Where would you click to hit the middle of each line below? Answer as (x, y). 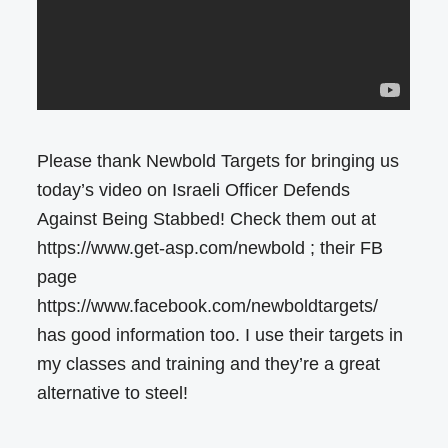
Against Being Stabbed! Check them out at (207, 219)
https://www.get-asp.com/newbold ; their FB (210, 248)
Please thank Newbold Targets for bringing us (218, 161)
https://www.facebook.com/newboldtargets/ (208, 306)
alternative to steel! (113, 393)
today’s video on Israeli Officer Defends (194, 190)
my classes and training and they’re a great (209, 364)
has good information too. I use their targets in (220, 335)
